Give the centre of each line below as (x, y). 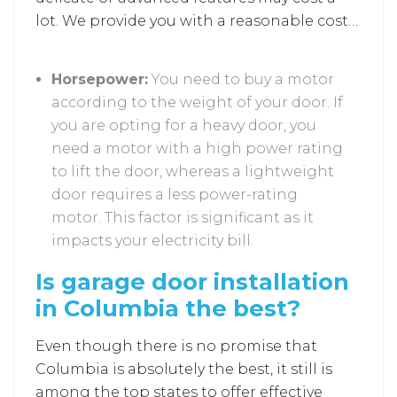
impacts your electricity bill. (154, 241)
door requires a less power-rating (175, 195)
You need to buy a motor (241, 80)
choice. (63, 67)
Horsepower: (100, 80)
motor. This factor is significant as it (183, 218)
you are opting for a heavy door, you (184, 126)
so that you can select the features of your (190, 44)
